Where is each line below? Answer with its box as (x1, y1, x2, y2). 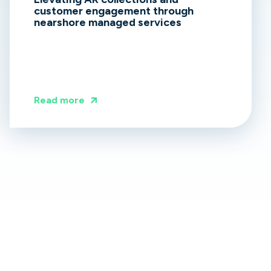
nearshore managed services (34, 16, 181, 30)
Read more (34, 94, 85, 106)
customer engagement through (34, 4, 194, 18)
